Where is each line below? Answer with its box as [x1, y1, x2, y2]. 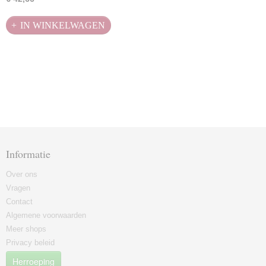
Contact [6, 197, 33, 206]
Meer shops [6, 224, 46, 233]
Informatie [6, 147, 50, 161]
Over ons [6, 170, 37, 179]
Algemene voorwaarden [6, 211, 86, 220]
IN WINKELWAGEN [20, 20, 105, 30]
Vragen [6, 183, 30, 192]
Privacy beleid [6, 238, 55, 247]
